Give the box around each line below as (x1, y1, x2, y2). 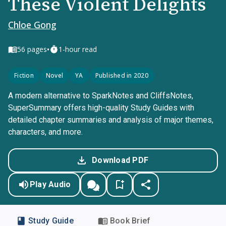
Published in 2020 (95, 71, 148, 80)
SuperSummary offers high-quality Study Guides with (8, 103, 194, 112)
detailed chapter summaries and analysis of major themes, (8, 115, 213, 125)
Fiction (14, 71, 34, 80)
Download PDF (92, 155, 148, 165)
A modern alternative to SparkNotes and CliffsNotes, (8, 91, 193, 100)
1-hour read (59, 44, 97, 54)
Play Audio (29, 180, 71, 189)
